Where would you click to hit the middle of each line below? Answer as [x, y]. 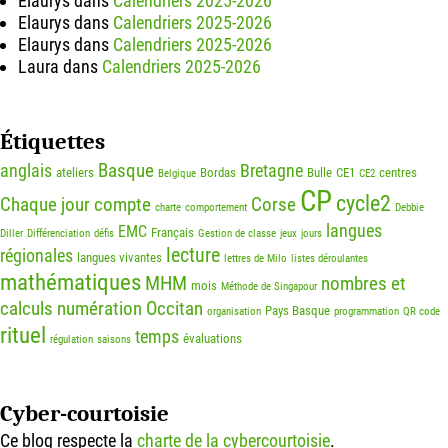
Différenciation [58, 233]
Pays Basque [297, 310]
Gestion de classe [237, 233]
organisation [234, 311]
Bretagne [271, 170]
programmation [366, 311]
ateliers [75, 172]
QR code [421, 311]
